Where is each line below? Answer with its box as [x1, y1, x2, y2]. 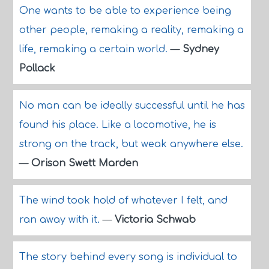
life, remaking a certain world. [19, 44, 171, 55]
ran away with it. [19, 214, 103, 225]
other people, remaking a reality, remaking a [19, 25, 244, 35]
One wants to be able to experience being [19, 5, 231, 16]
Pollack [19, 63, 55, 74]
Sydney [182, 44, 219, 55]
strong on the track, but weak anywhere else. [19, 139, 243, 150]
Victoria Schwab [114, 214, 196, 225]
